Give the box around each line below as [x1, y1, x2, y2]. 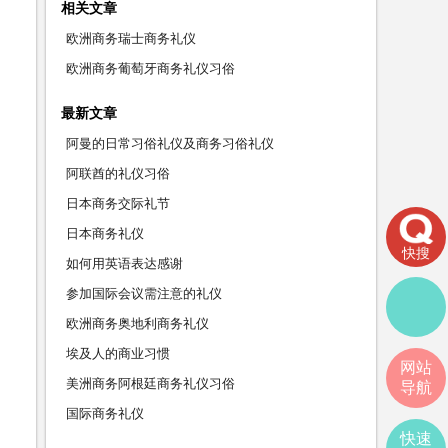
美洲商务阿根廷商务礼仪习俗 [66, 376, 235, 391]
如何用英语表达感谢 [66, 256, 183, 271]
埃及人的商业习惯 [66, 346, 170, 361]
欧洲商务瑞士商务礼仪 [66, 31, 196, 46]
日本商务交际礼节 [66, 196, 170, 211]
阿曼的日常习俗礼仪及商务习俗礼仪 [66, 136, 274, 151]
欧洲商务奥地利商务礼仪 [66, 316, 209, 331]
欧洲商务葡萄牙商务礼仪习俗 [66, 61, 235, 76]
